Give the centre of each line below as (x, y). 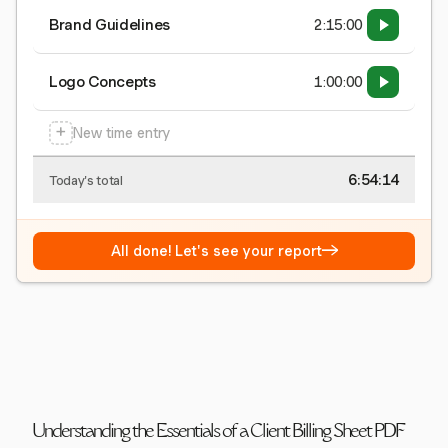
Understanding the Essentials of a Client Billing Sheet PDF (218, 433)
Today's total (86, 180)
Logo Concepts (102, 82)
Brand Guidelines (109, 25)
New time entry (121, 133)
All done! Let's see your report (216, 251)
